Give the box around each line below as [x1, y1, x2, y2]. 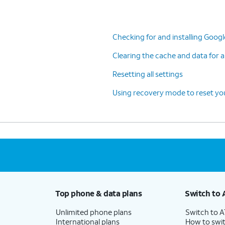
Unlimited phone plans [55, 206, 132, 217]
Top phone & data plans [55, 187, 142, 198]
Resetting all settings [113, 68, 183, 79]
